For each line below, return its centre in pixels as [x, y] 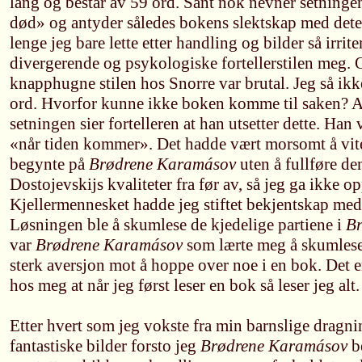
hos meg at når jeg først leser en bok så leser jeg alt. [185, 285]
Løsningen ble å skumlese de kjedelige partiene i [178, 225]
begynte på [49, 164]
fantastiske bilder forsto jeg [105, 346]
